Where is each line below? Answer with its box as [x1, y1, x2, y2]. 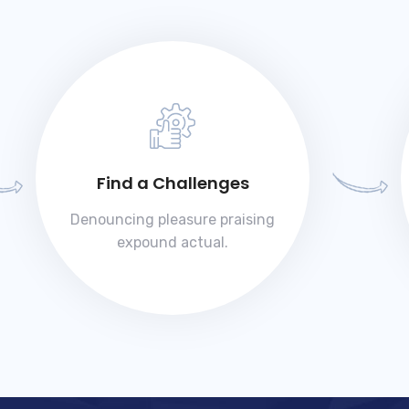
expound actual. [117, 234, 228, 252]
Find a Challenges [96, 172, 249, 195]
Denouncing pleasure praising [70, 211, 275, 229]
